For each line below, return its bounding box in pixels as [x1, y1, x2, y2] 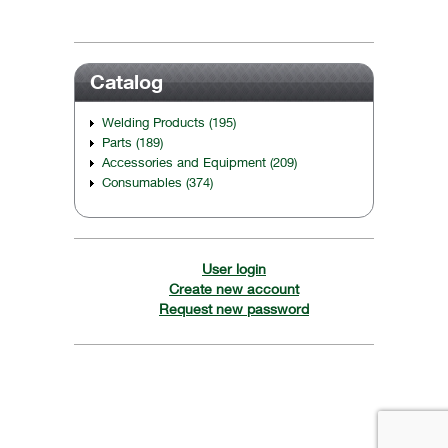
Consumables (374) [102, 174, 213, 191]
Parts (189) [102, 134, 163, 151]
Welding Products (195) [102, 114, 236, 131]
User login [202, 260, 266, 278]
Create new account [169, 280, 299, 298]
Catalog [90, 69, 163, 94]
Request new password [159, 300, 309, 318]
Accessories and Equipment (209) [102, 154, 297, 171]
